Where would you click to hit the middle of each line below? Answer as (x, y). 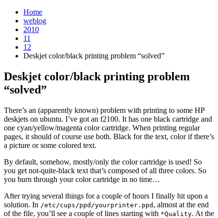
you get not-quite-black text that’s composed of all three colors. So (105, 170)
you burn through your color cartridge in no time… (82, 179)
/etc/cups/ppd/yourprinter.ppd (97, 205)
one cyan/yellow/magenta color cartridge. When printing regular (102, 127)
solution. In (22, 204)
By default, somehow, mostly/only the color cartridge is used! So (103, 162)
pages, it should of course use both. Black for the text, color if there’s (109, 136)
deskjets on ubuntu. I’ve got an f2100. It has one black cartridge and (108, 119)
